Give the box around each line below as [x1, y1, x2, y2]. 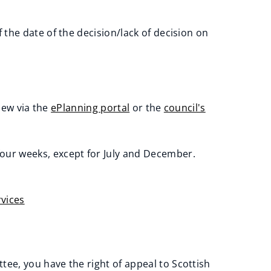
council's [163, 101, 206, 114]
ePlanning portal [51, 101, 130, 114]
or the [129, 101, 164, 114]
